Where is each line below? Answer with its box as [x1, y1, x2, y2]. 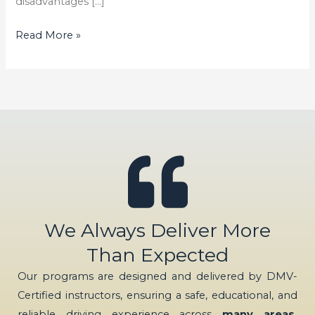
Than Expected [86, 243, 229, 267]
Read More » [15, 29, 82, 42]
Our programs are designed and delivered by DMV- [18, 270, 297, 283]
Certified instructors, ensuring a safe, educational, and [18, 289, 297, 302]
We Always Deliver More [44, 219, 271, 243]
